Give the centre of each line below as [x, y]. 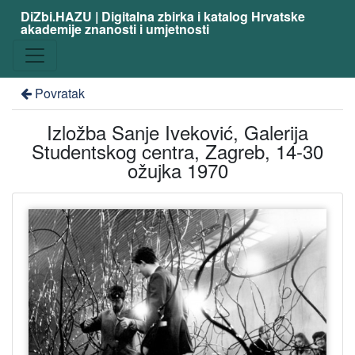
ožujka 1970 [177, 170]
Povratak [59, 93]
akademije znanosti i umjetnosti [115, 29]
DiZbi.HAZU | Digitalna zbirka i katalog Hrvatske [162, 16]
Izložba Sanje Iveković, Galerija [177, 132]
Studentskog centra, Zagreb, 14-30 [177, 151]
